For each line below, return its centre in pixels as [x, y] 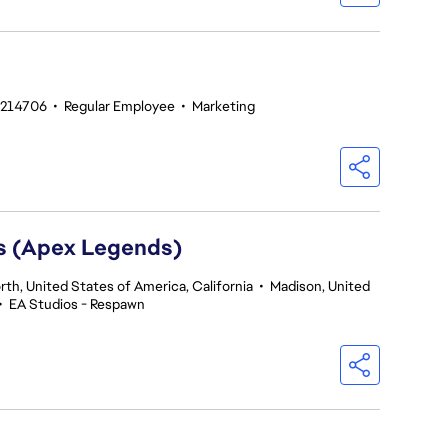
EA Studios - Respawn [77, 304]
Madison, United [320, 286]
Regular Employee [119, 106]
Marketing [223, 106]
